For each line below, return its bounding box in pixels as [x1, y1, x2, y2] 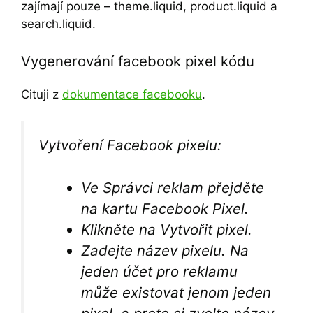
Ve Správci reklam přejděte [81, 178, 265, 196]
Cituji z [21, 87, 62, 101]
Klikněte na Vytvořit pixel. [81, 220, 253, 238]
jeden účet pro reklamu [81, 262, 238, 280]
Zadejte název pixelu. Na [81, 241, 249, 259]
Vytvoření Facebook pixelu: [38, 136, 221, 154]
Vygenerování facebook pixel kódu [21, 52, 254, 70]
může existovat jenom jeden [81, 283, 272, 301]
